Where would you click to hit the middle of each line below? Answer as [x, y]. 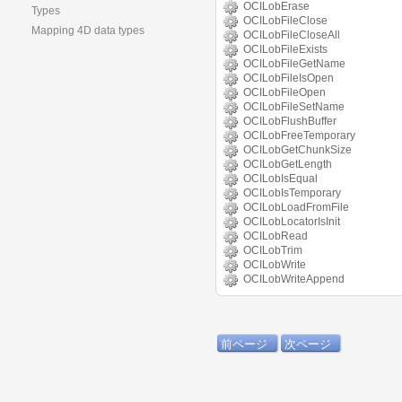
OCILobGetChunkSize [297, 150]
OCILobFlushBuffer [290, 122]
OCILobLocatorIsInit [292, 222]
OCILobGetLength [288, 165]
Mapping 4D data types [88, 31]
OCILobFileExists [285, 50]
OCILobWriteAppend [294, 280]
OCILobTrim [273, 251]
